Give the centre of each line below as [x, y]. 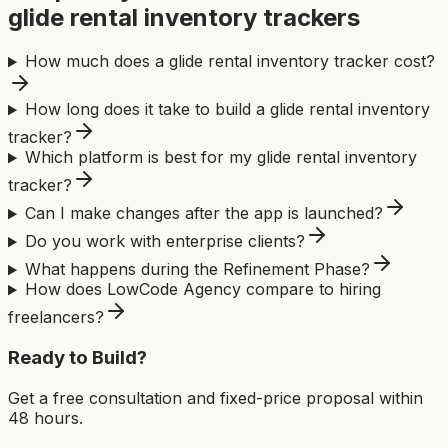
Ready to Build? [77, 358]
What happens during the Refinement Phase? [197, 269]
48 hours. [45, 417]
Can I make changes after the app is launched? [203, 213]
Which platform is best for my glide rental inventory [220, 157]
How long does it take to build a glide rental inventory [227, 109]
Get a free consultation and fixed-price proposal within [215, 397]
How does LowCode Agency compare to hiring [202, 289]
